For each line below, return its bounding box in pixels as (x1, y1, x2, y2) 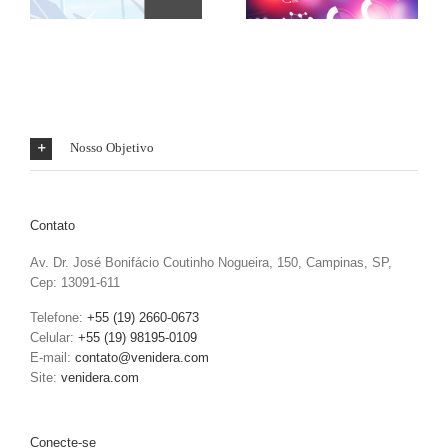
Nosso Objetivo (70, 139, 154, 155)
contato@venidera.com (75, 350, 209, 366)
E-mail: (30, 350, 75, 366)
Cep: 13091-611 (30, 275, 120, 291)
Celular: (30, 330, 78, 346)
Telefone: (30, 310, 87, 326)
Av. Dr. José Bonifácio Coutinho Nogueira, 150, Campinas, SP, (30, 255, 392, 271)
